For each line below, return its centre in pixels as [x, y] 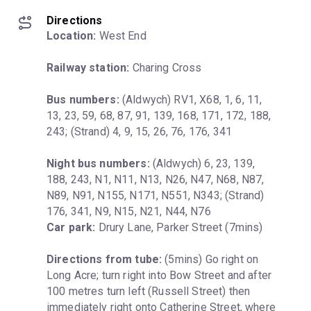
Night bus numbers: [98, 163]
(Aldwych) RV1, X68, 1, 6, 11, [191, 99]
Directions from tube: [104, 259]
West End [121, 35]
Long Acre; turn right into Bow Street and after [159, 275]
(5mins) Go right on [210, 259]
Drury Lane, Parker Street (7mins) [179, 227]
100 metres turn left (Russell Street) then [149, 291]
